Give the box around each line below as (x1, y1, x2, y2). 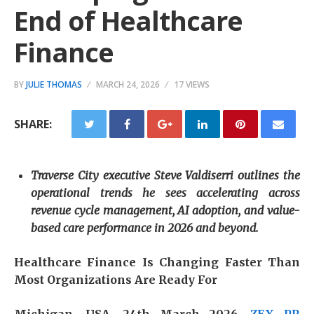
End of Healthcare (14, 2, 243, 39)
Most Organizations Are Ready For (14, 273, 217, 287)
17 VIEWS (174, 78, 210, 90)
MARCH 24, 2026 (96, 78, 160, 90)
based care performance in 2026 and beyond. (31, 221, 259, 235)
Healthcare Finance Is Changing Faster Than (14, 255, 300, 269)
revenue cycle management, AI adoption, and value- (31, 203, 300, 217)
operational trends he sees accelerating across (31, 186, 300, 200)
